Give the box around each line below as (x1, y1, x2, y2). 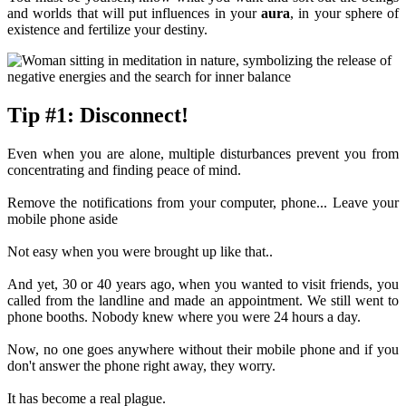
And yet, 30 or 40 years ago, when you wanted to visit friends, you (7, 275, 399, 292)
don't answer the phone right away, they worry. (7, 357, 275, 373)
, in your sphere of (290, 5, 399, 21)
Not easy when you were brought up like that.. (7, 243, 273, 259)
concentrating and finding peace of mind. (7, 161, 241, 178)
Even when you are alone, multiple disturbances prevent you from (7, 145, 399, 161)
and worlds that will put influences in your (7, 5, 261, 21)
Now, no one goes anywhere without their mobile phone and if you (7, 341, 399, 357)
